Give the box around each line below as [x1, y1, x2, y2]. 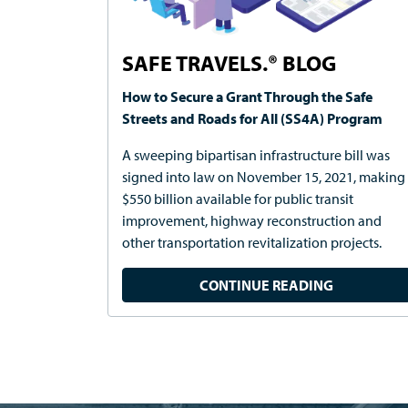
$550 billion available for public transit [122, 189, 353, 209]
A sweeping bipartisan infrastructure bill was [122, 146, 390, 165]
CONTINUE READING [199, 276, 334, 295]
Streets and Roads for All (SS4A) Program [122, 109, 382, 128]
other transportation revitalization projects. [122, 233, 382, 252]
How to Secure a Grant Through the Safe [122, 87, 372, 107]
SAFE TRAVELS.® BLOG [122, 49, 336, 77]
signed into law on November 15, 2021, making [122, 168, 405, 187]
